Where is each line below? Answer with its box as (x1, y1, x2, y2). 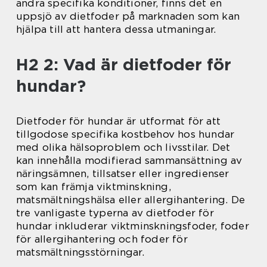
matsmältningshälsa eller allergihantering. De (16, 194, 246, 206)
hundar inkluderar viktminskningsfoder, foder (16, 220, 249, 232)
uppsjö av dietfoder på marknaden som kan (16, 10, 240, 23)
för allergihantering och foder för (16, 233, 188, 246)
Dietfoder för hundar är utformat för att (16, 115, 221, 128)
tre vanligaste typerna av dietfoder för (16, 207, 214, 219)
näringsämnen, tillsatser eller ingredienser (16, 167, 229, 180)
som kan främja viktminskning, (16, 181, 171, 193)
